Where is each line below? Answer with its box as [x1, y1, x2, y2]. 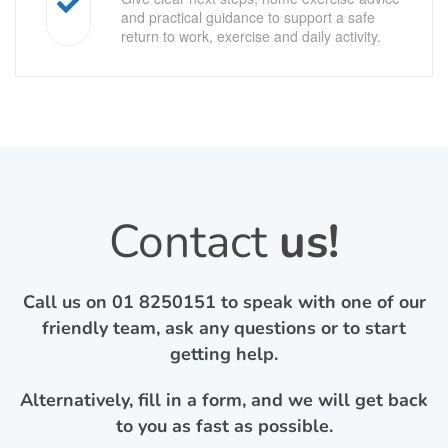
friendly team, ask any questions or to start [42, 315, 406, 340]
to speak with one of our [215, 289, 426, 314]
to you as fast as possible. [115, 413, 333, 438]
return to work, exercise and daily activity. [121, 25, 381, 46]
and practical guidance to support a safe [121, 6, 375, 27]
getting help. [170, 341, 278, 366]
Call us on [22, 289, 112, 314]
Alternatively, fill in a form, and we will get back [20, 387, 428, 412]
